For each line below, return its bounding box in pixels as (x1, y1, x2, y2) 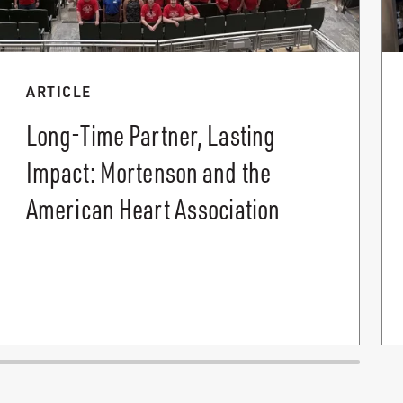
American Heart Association (26, 190, 281, 227)
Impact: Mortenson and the (26, 153, 271, 190)
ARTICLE (26, 81, 92, 101)
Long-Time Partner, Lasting (26, 116, 276, 153)
